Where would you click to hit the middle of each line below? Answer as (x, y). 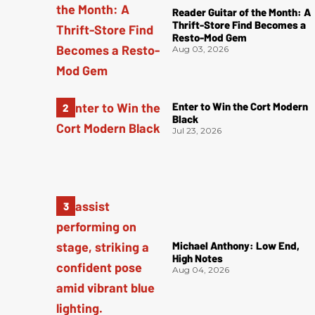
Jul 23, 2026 (197, 131)
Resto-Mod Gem (210, 37)
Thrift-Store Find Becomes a (239, 24)
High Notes (198, 258)
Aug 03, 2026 (201, 49)
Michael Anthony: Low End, (236, 246)
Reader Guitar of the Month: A (242, 12)
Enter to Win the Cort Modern (240, 107)
